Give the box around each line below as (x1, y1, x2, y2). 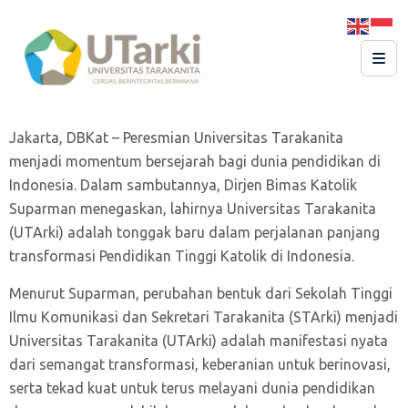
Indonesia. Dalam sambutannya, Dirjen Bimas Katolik (9, 177, 357, 193)
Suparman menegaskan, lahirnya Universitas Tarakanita (9, 200, 376, 217)
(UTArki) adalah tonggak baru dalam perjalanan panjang (9, 224, 380, 240)
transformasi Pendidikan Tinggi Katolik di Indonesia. (9, 248, 354, 264)
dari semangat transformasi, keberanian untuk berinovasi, (9, 356, 391, 372)
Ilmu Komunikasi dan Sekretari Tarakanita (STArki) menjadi (9, 309, 398, 325)
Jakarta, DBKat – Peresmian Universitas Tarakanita (9, 129, 343, 146)
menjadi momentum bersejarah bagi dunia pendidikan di (9, 153, 381, 169)
